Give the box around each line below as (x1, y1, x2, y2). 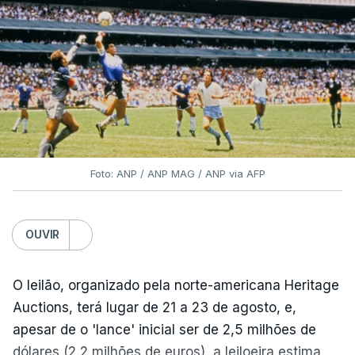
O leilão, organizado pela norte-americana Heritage (13, 277, 339, 293)
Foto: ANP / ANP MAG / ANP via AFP (90, 166, 265, 180)
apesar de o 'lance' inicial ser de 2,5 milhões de (13, 321, 316, 338)
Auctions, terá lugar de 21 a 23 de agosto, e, (13, 299, 296, 315)
